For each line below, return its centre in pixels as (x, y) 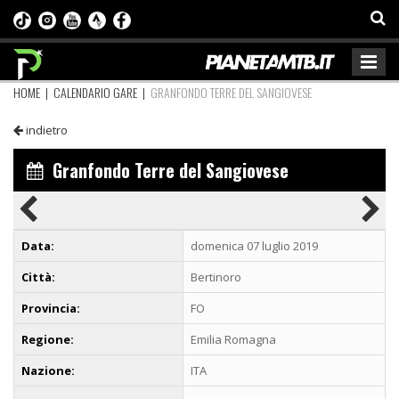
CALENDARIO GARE (95, 92)
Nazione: (48, 370)
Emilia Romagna (233, 339)
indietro (45, 130)
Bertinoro (216, 277)
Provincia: (51, 308)
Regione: (48, 339)
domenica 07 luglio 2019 (254, 245)
